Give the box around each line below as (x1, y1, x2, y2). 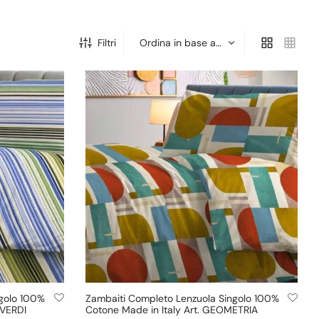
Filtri (98, 36, 116, 49)
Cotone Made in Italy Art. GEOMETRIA (85, 303, 258, 317)
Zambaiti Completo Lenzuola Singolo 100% (85, 292, 279, 305)
